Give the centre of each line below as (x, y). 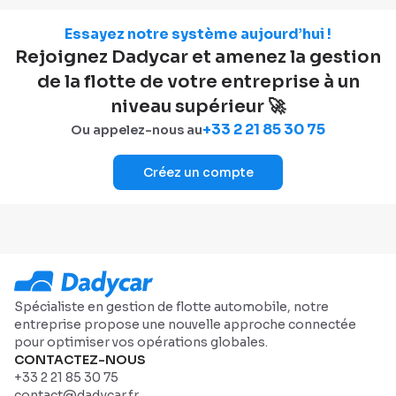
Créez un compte (198, 172)
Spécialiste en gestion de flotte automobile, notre (171, 307)
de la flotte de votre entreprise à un (198, 82)
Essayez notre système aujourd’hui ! (198, 34)
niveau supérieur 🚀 (198, 107)
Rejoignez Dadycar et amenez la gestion (198, 57)
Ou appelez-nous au (137, 130)
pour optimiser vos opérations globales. (141, 342)
